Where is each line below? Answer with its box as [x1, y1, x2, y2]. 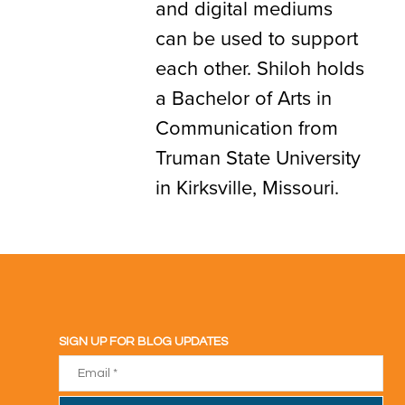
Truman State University [155, 142, 361, 171]
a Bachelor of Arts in [155, 82, 332, 111]
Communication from [155, 112, 338, 141]
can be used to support [155, 23, 358, 52]
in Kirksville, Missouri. [155, 172, 339, 201]
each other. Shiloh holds [155, 52, 364, 81]
